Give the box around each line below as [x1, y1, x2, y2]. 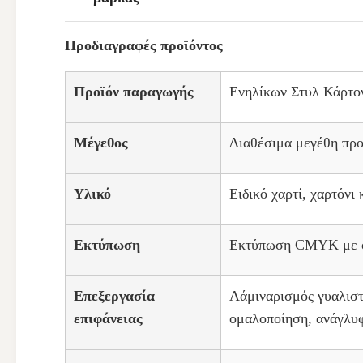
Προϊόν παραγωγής [74, 83, 194, 100]
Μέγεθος [74, 135, 128, 151]
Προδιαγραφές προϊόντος [65, 37, 223, 53]
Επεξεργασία [74, 288, 155, 304]
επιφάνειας [74, 310, 143, 327]
